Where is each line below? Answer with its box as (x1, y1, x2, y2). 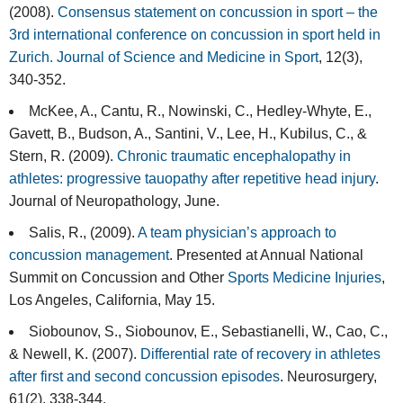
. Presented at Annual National (169, 247, 363, 264)
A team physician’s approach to (138, 225, 336, 241)
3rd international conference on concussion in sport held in (9, 27, 381, 43)
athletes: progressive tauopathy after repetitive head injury (9, 171, 375, 187)
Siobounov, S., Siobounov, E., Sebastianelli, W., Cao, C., (29, 324, 388, 340)
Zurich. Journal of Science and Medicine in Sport (9, 49, 318, 66)
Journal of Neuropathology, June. (9, 193, 219, 210)
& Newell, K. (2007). (9, 346, 140, 363)
